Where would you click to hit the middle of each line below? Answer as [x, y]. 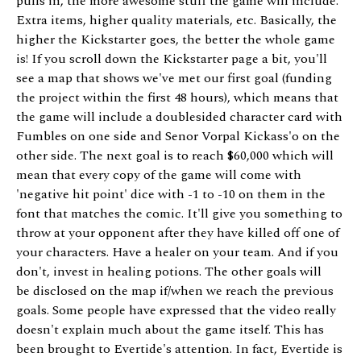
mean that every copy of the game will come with [159, 175]
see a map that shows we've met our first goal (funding [174, 79]
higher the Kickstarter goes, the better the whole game [176, 40]
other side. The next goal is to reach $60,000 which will [175, 156]
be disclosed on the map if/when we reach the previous [175, 291]
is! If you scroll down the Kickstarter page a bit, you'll [172, 59]
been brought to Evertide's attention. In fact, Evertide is [179, 349]
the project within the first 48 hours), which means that [177, 98]
